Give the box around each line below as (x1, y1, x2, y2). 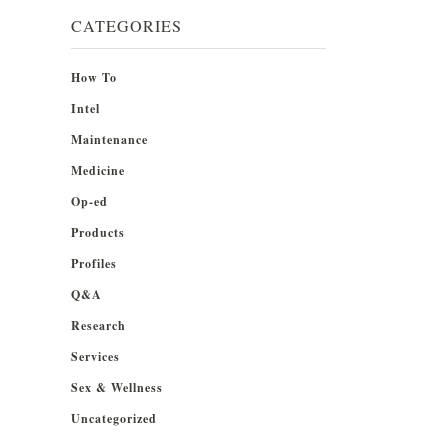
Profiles (71, 254, 117, 272)
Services (71, 347, 120, 365)
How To (71, 68, 117, 86)
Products (71, 223, 125, 241)
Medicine (71, 161, 125, 179)
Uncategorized (71, 409, 157, 427)
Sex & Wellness (71, 378, 163, 396)
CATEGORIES (71, 14, 182, 37)
